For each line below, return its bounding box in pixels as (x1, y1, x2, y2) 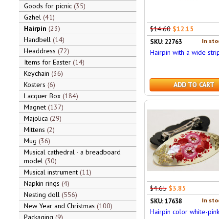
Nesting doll (23, 190, 62, 199)
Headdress (23, 46, 58, 55)
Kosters (23, 80, 47, 89)
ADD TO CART (173, 80, 215, 89)
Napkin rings (23, 179, 62, 188)
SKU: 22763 (150, 38, 182, 46)
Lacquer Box (23, 91, 63, 100)
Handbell (23, 35, 53, 44)
